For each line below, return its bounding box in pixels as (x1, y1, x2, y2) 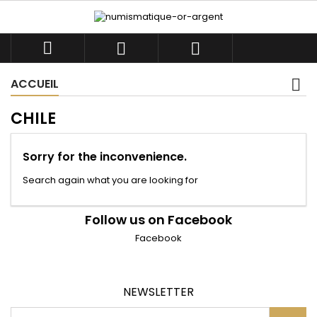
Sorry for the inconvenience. (23, 149, 187, 166)
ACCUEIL (11, 76, 59, 93)
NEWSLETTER (123, 284, 194, 301)
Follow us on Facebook (85, 211, 232, 229)
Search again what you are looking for (23, 173, 198, 188)
